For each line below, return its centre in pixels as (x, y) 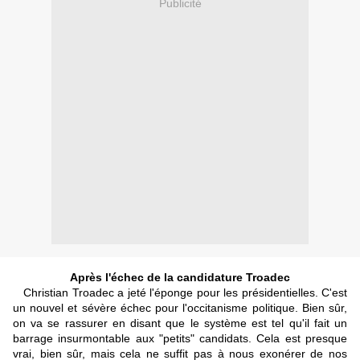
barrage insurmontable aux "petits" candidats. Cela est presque (180, 339)
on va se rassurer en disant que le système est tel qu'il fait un (180, 323)
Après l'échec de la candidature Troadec (180, 278)
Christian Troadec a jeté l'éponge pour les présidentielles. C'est (180, 293)
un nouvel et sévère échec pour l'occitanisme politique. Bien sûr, (180, 308)
